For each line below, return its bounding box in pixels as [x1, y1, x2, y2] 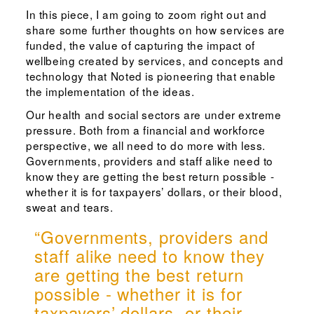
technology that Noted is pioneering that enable [25, 68, 276, 84]
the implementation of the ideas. [25, 83, 195, 100]
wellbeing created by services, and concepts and [25, 53, 284, 69]
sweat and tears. [25, 198, 114, 214]
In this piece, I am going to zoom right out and [25, 6, 267, 22]
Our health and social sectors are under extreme [25, 106, 282, 122]
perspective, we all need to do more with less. [25, 137, 266, 153]
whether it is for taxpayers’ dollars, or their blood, [25, 183, 282, 199]
